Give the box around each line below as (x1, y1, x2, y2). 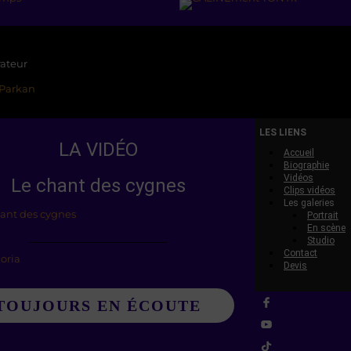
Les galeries (284, 197, 335, 209)
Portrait (307, 210, 338, 222)
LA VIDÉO (58, 139, 138, 161)
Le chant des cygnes (10, 175, 186, 197)
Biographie (284, 160, 329, 172)
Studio (307, 235, 335, 247)
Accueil (284, 147, 314, 159)
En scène (307, 223, 346, 234)
